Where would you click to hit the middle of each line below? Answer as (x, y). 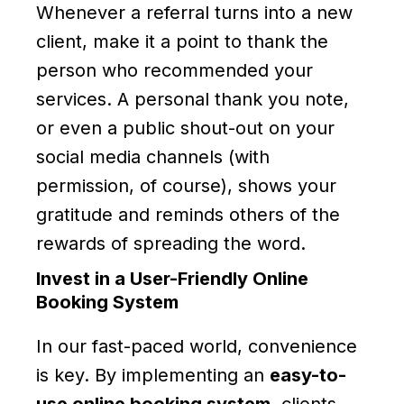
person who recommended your (174, 70)
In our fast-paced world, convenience (197, 346)
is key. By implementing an (153, 375)
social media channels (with (153, 156)
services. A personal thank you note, (193, 99)
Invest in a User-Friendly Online (172, 278)
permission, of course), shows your (186, 185)
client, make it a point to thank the (182, 41)
